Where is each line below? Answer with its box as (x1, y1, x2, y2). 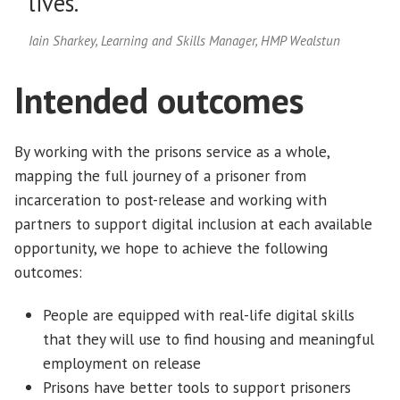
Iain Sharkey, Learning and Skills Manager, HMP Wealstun (29, 31, 340, 49)
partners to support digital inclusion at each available (14, 213, 372, 235)
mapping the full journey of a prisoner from (14, 165, 306, 187)
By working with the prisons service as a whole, (14, 141, 329, 162)
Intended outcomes (14, 76, 313, 123)
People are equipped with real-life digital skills (43, 304, 354, 326)
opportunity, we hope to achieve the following (14, 237, 328, 259)
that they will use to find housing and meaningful (43, 329, 374, 350)
